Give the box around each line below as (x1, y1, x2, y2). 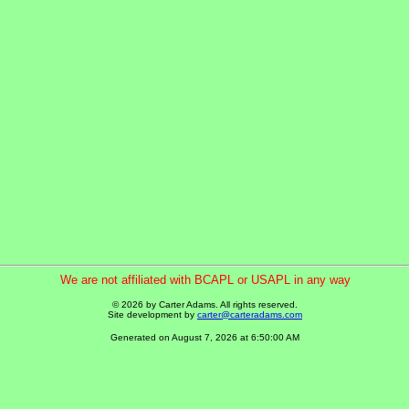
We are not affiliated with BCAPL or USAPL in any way (59, 273, 351, 287)
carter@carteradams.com (197, 309, 302, 320)
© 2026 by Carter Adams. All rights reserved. (112, 299, 298, 309)
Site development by (108, 309, 197, 320)
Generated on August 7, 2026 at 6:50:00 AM (110, 332, 299, 342)
